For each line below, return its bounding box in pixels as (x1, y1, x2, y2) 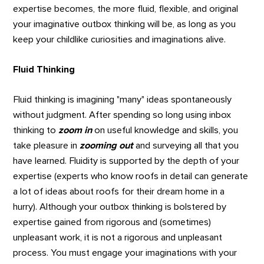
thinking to (13, 125, 59, 135)
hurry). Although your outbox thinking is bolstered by (13, 202, 227, 212)
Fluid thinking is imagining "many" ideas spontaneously (13, 94, 232, 104)
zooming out (80, 140, 136, 150)
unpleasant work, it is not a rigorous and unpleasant (13, 232, 223, 242)
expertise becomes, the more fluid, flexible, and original (13, 4, 239, 14)
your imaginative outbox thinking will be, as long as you (13, 19, 236, 29)
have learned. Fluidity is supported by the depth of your (13, 156, 240, 166)
